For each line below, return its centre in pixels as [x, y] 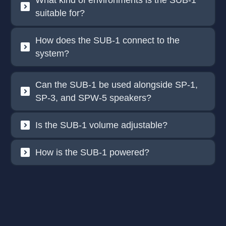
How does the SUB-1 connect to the [107, 41]
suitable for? [60, 13]
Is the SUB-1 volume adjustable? [101, 125]
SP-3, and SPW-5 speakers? [93, 98]
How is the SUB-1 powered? [92, 153]
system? [52, 54]
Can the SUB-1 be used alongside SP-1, [117, 85]
